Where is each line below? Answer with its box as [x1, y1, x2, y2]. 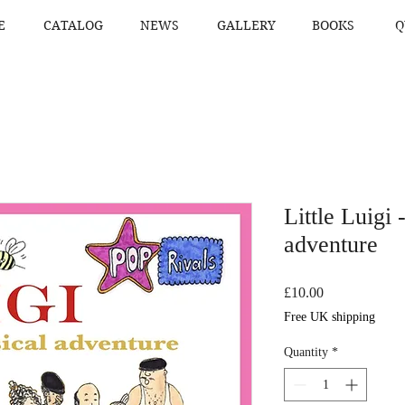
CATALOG [42, 17, 103, 33]
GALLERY [217, 17, 276, 33]
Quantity [284, 345, 328, 359]
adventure [284, 231, 378, 258]
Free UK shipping [284, 310, 375, 324]
